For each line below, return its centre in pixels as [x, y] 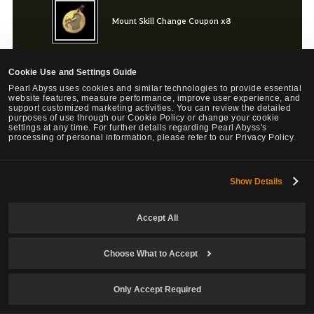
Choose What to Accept [150, 253]
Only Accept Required [157, 289]
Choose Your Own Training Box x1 [178, 209]
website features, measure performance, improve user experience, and [155, 98]
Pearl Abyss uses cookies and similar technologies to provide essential [155, 89]
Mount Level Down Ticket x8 [165, 82]
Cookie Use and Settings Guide [73, 73]
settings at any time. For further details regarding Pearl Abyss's [138, 128]
